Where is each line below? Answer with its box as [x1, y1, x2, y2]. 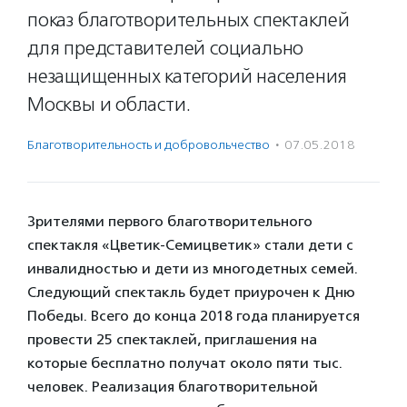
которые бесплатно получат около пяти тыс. [27, 354, 342, 372]
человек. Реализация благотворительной [27, 378, 318, 395]
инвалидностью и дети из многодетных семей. [27, 260, 358, 277]
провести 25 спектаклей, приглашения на [27, 331, 317, 348]
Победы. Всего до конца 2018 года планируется [27, 307, 360, 324]
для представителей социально [27, 36, 304, 60]
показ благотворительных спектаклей [27, 8, 350, 32]
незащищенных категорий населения [27, 65, 348, 88]
